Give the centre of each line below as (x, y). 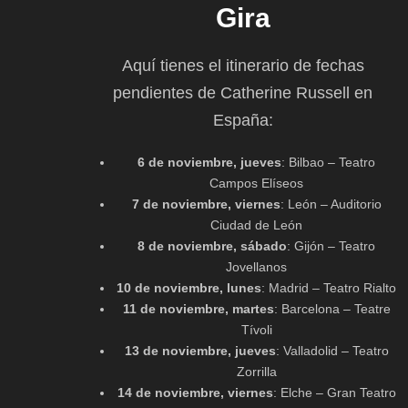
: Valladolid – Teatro (332, 350)
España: (243, 120)
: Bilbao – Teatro (328, 162)
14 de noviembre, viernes (195, 392)
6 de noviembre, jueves (209, 162)
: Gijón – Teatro (331, 245)
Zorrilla (256, 371)
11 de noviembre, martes (198, 308)
